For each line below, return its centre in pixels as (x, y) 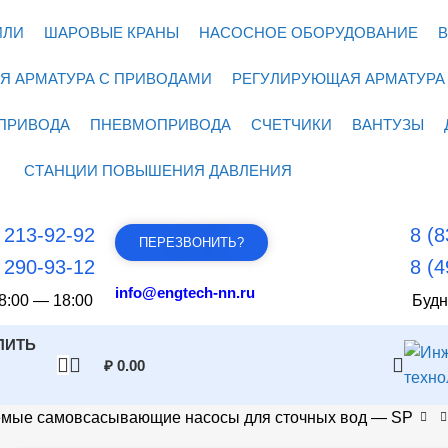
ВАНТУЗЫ (388, 124)
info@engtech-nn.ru (185, 292)
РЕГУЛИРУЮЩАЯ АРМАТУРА (338, 78)
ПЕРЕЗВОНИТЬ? (191, 242)
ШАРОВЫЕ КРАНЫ (111, 32)
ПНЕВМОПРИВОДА (161, 124)
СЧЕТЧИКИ (292, 124)
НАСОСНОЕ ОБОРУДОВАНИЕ (308, 32)
